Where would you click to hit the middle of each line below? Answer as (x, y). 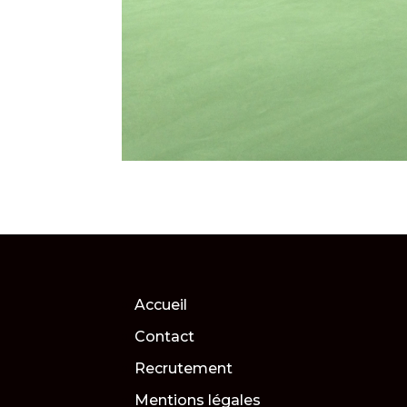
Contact (165, 337)
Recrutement (184, 369)
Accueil (161, 305)
